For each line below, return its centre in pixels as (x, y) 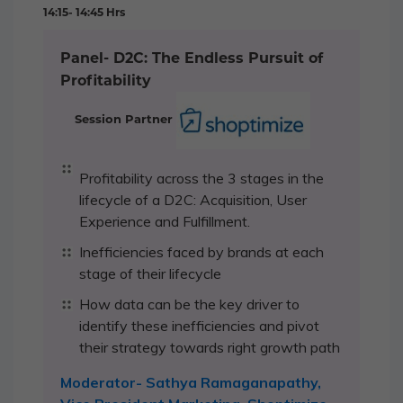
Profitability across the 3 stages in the (201, 178)
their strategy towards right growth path (210, 347)
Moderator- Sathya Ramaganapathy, (191, 382)
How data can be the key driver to (189, 304)
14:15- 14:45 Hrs (84, 12)
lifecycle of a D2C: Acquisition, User (193, 199)
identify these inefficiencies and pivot (199, 325)
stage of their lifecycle (150, 273)
